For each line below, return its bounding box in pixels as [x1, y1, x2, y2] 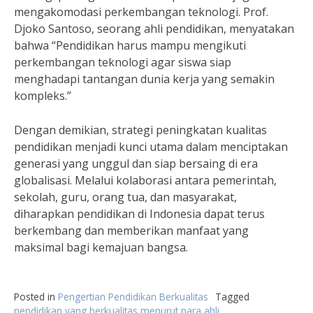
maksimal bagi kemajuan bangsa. [14, 240, 188, 255]
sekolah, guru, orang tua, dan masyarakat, [14, 189, 237, 205]
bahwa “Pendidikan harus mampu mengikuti [14, 38, 246, 53]
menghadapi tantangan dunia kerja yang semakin [14, 71, 275, 87]
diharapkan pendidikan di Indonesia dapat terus [14, 206, 265, 221]
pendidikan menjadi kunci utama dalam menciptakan [14, 139, 288, 154]
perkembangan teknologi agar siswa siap [14, 54, 231, 70]
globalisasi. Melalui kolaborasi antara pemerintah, [14, 173, 277, 188]
